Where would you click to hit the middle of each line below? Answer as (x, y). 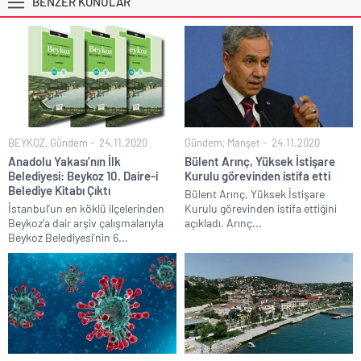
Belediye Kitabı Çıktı (59, 190)
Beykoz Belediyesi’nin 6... (68, 237)
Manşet (244, 142)
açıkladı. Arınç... (223, 222)
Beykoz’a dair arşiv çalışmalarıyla (86, 222)
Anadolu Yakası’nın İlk (64, 161)
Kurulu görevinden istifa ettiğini (261, 208)
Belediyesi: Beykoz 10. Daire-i (83, 175)
